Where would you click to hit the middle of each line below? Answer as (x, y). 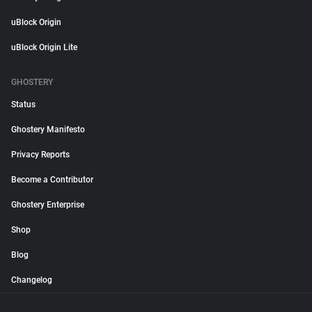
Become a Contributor (52, 180)
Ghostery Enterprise (48, 205)
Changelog (32, 280)
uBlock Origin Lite (44, 47)
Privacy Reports (40, 155)
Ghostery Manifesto (48, 130)
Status (23, 104)
